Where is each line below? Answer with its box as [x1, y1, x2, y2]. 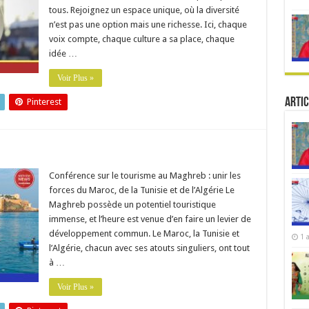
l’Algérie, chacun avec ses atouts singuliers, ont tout [48, 243, 250, 253]
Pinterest [26, 97, 61, 107]
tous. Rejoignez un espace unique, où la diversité [48, 5, 239, 15]
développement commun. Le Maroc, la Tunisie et [48, 228, 239, 239]
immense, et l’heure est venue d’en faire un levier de [48, 214, 251, 224]
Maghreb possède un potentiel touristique [48, 199, 216, 210]
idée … [48, 48, 77, 59]
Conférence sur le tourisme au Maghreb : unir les [48, 170, 241, 181]
